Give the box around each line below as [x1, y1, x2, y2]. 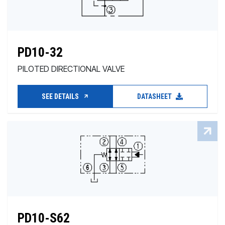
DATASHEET [137, 92, 173, 100]
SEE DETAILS [41, 92, 80, 100]
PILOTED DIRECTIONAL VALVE [18, 64, 125, 74]
